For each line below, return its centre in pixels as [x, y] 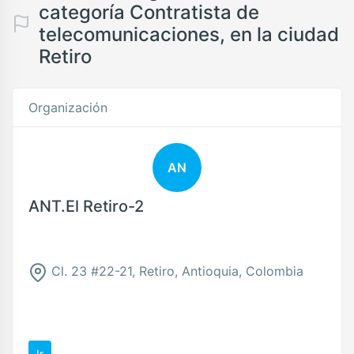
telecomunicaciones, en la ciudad [189, 34]
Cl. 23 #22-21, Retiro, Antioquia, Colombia [175, 271]
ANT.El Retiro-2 [86, 206]
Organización [68, 107]
